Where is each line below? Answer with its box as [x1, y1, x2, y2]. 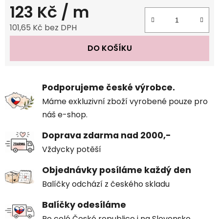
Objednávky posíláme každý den [42, 164, 191, 176]
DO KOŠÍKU [87, 42, 132, 54]
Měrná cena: [9, 37, 57, 48]
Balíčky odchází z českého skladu [42, 178, 170, 190]
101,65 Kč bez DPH [10, 22, 77, 33]
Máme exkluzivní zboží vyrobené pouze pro [42, 95, 208, 107]
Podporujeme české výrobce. [42, 81, 175, 93]
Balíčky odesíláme [42, 198, 126, 211]
